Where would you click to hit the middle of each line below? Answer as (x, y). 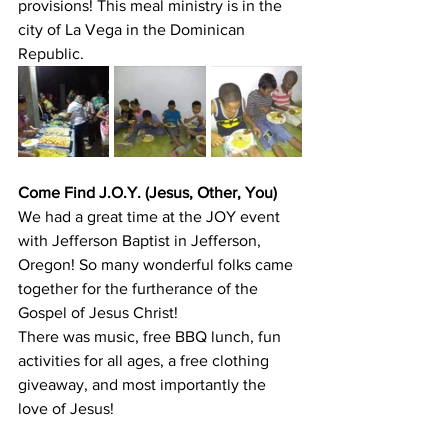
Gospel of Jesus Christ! (98, 313)
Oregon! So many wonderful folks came (157, 265)
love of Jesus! (66, 409)
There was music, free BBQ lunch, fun (151, 337)
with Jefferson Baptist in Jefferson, (141, 241)
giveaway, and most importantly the (144, 385)
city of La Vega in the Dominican (133, 30)
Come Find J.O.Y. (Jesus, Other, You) (147, 193)
